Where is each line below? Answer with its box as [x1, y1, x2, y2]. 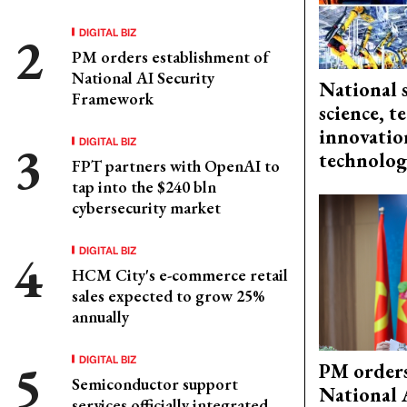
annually [72, 306, 129, 327]
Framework [72, 88, 154, 109]
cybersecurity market [72, 197, 221, 218]
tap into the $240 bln [72, 176, 216, 197]
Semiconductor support [72, 373, 238, 394]
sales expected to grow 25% [72, 285, 264, 306]
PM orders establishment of [72, 46, 269, 67]
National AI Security [72, 67, 214, 88]
